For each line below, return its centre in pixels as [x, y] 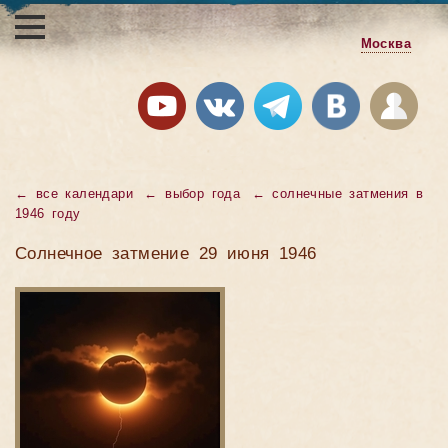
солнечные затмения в [348, 194]
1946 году [48, 214]
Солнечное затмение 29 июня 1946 [166, 254]
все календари [84, 194]
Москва [385, 44]
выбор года [203, 194]
